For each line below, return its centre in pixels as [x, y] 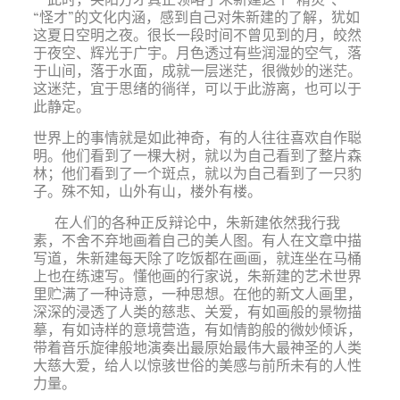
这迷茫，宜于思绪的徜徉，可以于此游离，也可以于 [197, 88]
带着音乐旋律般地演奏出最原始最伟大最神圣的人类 [197, 347]
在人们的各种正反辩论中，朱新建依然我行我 [186, 222]
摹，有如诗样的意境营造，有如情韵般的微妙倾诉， [197, 329]
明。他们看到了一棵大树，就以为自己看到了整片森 [197, 155]
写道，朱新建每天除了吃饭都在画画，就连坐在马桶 [197, 258]
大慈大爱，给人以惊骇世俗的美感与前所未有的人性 [197, 365]
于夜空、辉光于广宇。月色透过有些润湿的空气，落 [197, 52]
